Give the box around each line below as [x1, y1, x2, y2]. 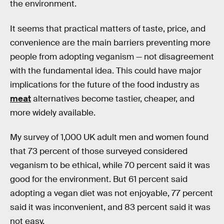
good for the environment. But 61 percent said [10, 174, 187, 185]
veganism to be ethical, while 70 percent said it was [10, 160, 210, 171]
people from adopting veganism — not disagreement [10, 51, 214, 62]
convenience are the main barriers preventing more [10, 37, 210, 48]
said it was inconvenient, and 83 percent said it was [10, 202, 210, 213]
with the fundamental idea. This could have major [10, 65, 201, 76]
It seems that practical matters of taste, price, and [10, 23, 205, 34]
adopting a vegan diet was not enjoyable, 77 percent [10, 188, 213, 199]
